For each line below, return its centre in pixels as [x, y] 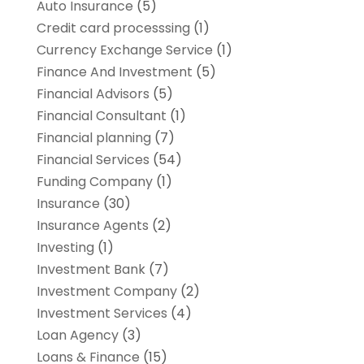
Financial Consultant [101, 115]
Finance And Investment [114, 71]
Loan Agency [77, 335]
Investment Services [102, 313]
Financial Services [93, 159]
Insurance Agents [92, 225]
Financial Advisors [93, 93]
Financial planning [93, 137]
